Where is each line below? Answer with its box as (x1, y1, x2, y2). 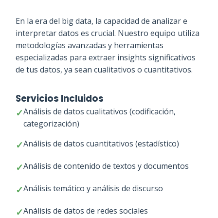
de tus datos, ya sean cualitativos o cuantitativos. (16, 64, 193, 75)
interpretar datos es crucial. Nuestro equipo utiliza (16, 28, 200, 38)
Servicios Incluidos (16, 92, 104, 105)
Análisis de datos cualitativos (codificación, (23, 106, 176, 117)
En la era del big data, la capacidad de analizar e (16, 16, 187, 26)
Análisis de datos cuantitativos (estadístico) (23, 138, 179, 149)
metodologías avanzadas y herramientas (16, 40, 163, 51)
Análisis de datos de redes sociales (23, 205, 148, 216)
